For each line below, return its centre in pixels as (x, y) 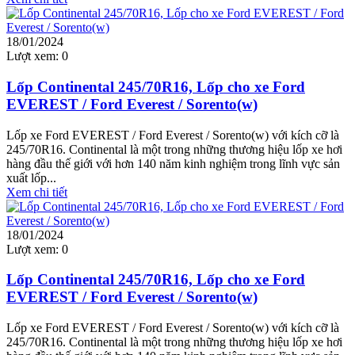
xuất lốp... (31, 177)
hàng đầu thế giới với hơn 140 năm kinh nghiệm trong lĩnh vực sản (173, 163)
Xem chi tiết (37, 192)
